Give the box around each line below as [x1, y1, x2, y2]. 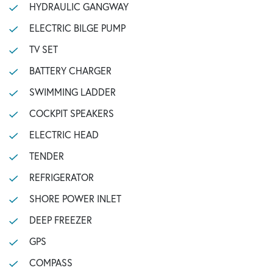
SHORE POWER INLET [29, 192, 121, 205]
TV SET [29, 43, 58, 55]
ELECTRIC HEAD [29, 128, 99, 141]
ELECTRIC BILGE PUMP [29, 21, 126, 34]
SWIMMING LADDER [29, 85, 116, 98]
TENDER [29, 149, 64, 162]
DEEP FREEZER [29, 213, 92, 226]
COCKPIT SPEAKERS [29, 107, 114, 119]
